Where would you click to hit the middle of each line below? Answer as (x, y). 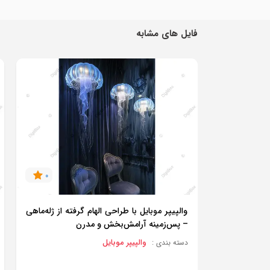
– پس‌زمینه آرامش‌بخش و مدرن (132, 224)
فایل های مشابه (167, 33)
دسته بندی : (170, 242)
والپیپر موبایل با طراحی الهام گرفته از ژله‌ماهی (106, 211)
